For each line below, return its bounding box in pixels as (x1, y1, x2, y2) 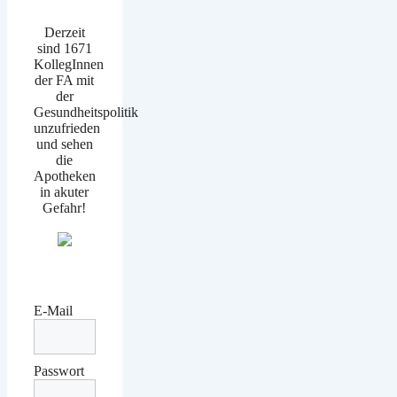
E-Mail (34, 303, 73, 319)
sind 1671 (36, 41, 92, 57)
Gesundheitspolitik (34, 105, 138, 121)
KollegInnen (34, 57, 104, 73)
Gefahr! (43, 200, 87, 216)
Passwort (34, 363, 84, 379)
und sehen (35, 136, 93, 152)
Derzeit (43, 25, 85, 41)
